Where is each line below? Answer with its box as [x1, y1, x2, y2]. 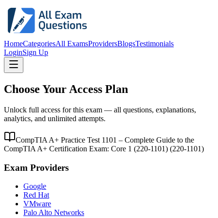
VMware [23, 200, 51, 208]
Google [23, 182, 46, 191]
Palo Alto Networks [23, 208, 84, 217]
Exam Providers [4, 162, 69, 173]
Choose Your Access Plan [4, 82, 128, 95]
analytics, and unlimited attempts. [4, 114, 106, 123]
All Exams [55, 39, 88, 48]
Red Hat [23, 191, 49, 200]
